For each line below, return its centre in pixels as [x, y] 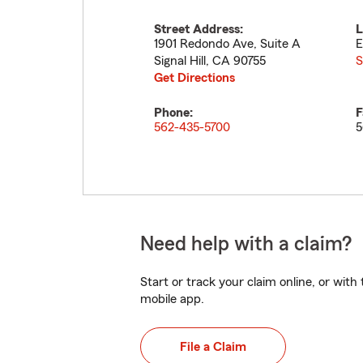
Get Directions [194, 78]
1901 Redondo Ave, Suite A [227, 44]
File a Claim [213, 347]
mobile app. [172, 299]
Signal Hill [180, 61]
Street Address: [199, 29]
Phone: [173, 113]
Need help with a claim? [246, 244]
